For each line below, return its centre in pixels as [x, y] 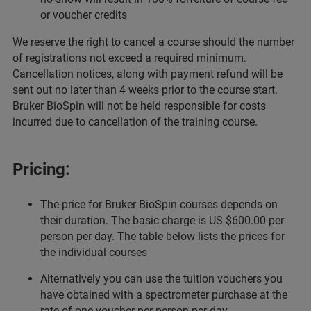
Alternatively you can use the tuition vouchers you [161, 279]
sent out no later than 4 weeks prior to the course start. [146, 90]
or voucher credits [84, 15]
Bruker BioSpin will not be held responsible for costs [139, 106]
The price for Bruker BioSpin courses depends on [159, 204]
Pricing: [41, 169]
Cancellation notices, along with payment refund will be [148, 74]
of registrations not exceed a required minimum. [131, 58]
